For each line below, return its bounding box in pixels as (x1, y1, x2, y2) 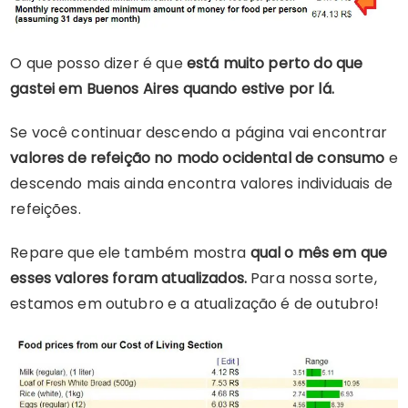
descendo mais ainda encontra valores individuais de (10, 173, 393, 195)
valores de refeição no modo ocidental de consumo (10, 148, 385, 169)
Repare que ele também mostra (10, 242, 250, 264)
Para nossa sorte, (247, 268, 377, 290)
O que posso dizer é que (10, 53, 187, 75)
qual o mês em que (250, 242, 388, 264)
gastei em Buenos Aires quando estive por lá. (10, 78, 334, 100)
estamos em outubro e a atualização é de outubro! (10, 293, 380, 315)
